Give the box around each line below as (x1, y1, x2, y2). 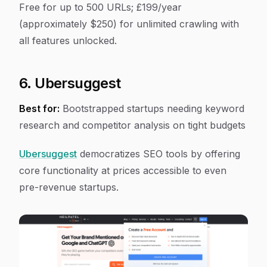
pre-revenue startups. (19, 181, 119, 193)
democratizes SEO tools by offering (77, 148, 240, 160)
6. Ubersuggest (19, 74, 121, 92)
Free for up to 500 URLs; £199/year (19, 1, 182, 13)
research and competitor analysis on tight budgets (19, 119, 246, 131)
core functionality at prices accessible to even (19, 164, 226, 176)
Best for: (19, 103, 60, 114)
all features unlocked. (19, 35, 117, 46)
